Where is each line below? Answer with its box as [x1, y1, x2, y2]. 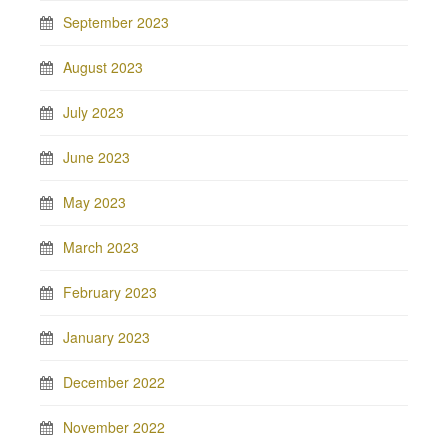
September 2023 [63, 12, 169, 32]
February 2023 [63, 282, 157, 302]
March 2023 [63, 237, 139, 257]
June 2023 [63, 147, 130, 167]
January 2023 [63, 327, 150, 347]
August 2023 [63, 57, 143, 77]
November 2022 [63, 417, 165, 437]
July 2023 [63, 102, 124, 122]
